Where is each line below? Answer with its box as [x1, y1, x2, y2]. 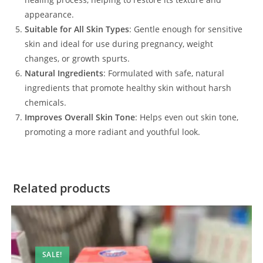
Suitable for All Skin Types [25, 23, 130, 35]
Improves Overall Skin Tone [25, 112, 136, 123]
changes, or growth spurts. [25, 53, 130, 65]
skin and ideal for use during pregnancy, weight [25, 38, 214, 50]
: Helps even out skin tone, [135, 112, 239, 123]
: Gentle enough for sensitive [129, 23, 243, 35]
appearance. [25, 9, 75, 21]
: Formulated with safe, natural [103, 68, 225, 79]
